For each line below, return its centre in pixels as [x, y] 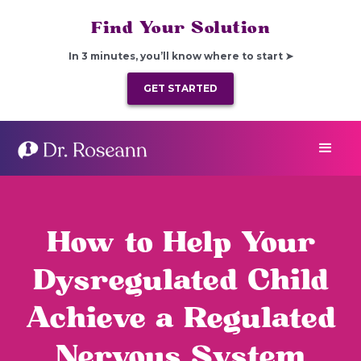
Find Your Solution [180, 28]
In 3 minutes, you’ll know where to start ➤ [180, 56]
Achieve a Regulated [180, 319]
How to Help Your [180, 243]
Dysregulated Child [180, 281]
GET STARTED [180, 88]
